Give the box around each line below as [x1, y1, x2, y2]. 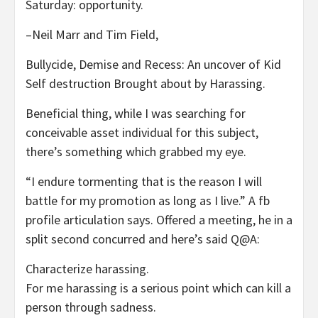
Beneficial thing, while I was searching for [26, 105, 246, 122]
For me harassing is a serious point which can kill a [26, 280, 291, 297]
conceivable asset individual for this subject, [26, 124, 258, 141]
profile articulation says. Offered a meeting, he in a [26, 212, 292, 229]
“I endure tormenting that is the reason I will [26, 173, 262, 190]
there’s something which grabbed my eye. [26, 143, 246, 160]
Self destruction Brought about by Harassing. [26, 75, 265, 92]
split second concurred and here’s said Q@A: [26, 231, 260, 248]
